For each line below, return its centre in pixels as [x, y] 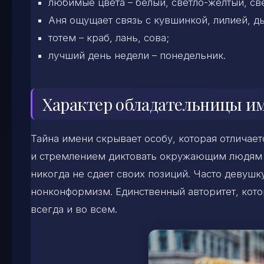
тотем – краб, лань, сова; [109, 37]
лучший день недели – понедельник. [137, 55]
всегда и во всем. [74, 209]
